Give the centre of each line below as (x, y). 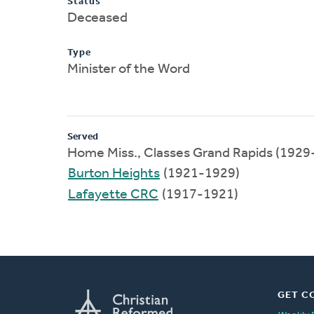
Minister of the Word (129, 69)
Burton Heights (114, 173)
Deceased (97, 18)
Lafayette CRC (113, 194)
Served (83, 137)
